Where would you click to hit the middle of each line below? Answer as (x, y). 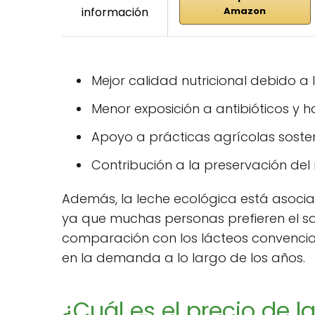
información (115, 12)
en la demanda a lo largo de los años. (184, 257)
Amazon (245, 11)
